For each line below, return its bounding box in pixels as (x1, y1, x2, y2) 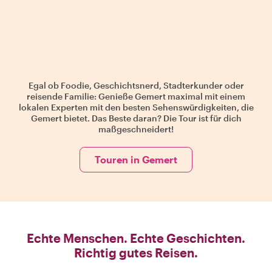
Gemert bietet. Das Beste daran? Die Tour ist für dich (30, 113, 242, 123)
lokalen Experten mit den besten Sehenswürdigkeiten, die (18, 102, 254, 112)
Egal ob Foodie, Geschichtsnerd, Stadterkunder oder (28, 80, 244, 90)
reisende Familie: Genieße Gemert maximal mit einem (27, 91, 245, 101)
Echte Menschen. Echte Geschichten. (27, 231, 245, 245)
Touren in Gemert (95, 154, 177, 165)
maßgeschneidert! (98, 124, 174, 134)
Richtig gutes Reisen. (74, 245, 198, 260)
